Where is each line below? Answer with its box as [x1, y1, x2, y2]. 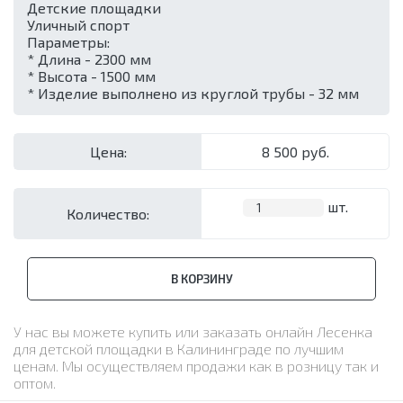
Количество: [67, 205, 149, 222]
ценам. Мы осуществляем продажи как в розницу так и [13, 357, 379, 374]
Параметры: [27, 33, 110, 50]
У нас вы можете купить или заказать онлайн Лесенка [13, 323, 372, 340]
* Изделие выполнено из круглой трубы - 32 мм [27, 85, 359, 102]
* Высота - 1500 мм [27, 67, 156, 85]
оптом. [13, 374, 56, 391]
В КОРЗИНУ [170, 272, 233, 286]
